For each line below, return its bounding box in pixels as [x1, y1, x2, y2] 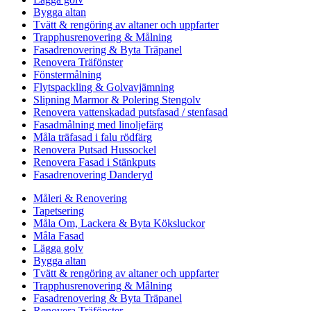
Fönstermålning [33, 69, 101, 81]
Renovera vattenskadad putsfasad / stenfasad [33, 106, 228, 119]
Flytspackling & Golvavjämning [33, 81, 174, 94]
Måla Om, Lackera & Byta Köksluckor [33, 217, 205, 230]
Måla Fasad [33, 230, 84, 242]
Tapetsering [33, 205, 84, 217]
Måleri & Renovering [33, 192, 127, 205]
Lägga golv [33, 242, 83, 255]
